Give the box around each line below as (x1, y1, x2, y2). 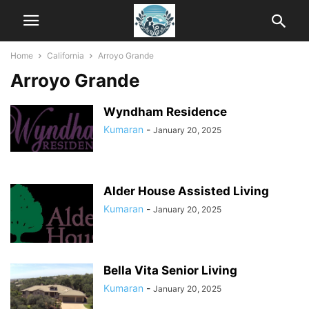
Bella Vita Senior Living (103, 263, 237, 277)
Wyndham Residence (103, 105, 227, 119)
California (47, 50, 84, 61)
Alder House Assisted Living (103, 184, 269, 198)
